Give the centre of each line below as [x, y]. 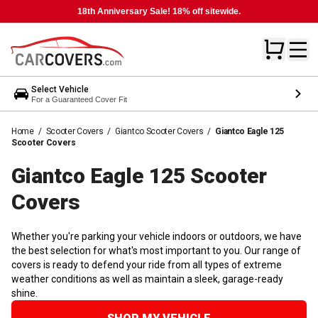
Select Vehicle [60, 89]
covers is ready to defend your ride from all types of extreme [147, 264]
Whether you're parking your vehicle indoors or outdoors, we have [157, 236]
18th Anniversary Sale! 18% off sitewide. [159, 11]
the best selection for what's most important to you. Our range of [156, 250]
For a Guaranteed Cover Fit [79, 99]
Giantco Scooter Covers [159, 131]
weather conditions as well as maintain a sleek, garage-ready [147, 279]
